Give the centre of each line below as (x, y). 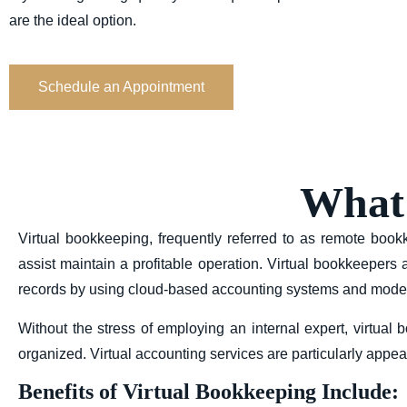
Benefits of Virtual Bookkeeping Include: (208, 392)
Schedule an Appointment (121, 87)
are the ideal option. (73, 21)
